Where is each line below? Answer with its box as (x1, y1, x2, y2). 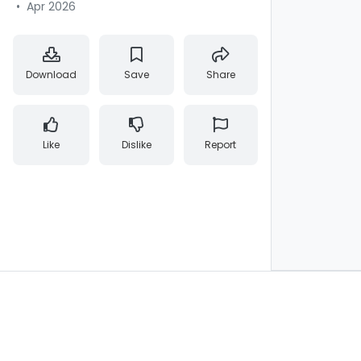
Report (205, 138, 237, 151)
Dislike (121, 138, 151, 151)
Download (26, 68, 77, 81)
